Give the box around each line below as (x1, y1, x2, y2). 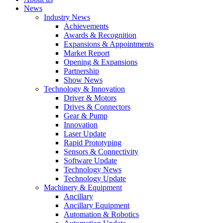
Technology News (64, 165, 121, 174)
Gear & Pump (64, 111, 108, 120)
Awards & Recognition (64, 30, 136, 39)
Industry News (44, 12, 90, 21)
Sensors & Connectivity (64, 147, 138, 156)
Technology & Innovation (44, 84, 125, 93)
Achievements (64, 21, 109, 30)
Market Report (64, 48, 110, 57)
